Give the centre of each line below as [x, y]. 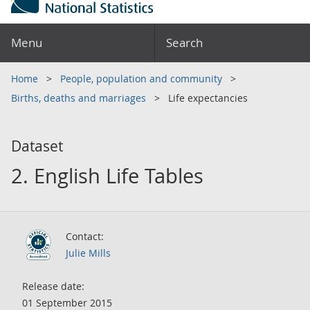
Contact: [85, 236]
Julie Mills [88, 253]
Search [184, 43]
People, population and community [143, 79]
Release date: [53, 286]
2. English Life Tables [107, 176]
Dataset [37, 146]
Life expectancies [208, 98]
